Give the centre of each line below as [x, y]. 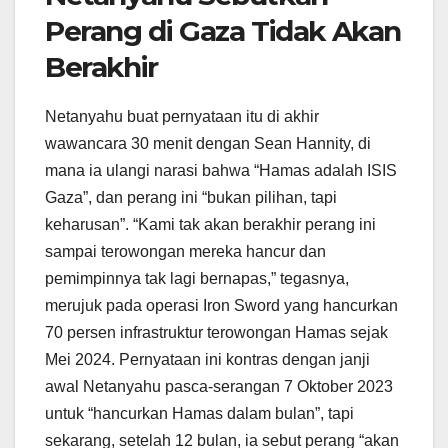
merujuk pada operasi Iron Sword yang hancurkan [221, 306]
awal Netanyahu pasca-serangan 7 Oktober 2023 [219, 387]
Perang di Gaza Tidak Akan [223, 31]
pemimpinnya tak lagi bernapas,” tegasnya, [197, 279]
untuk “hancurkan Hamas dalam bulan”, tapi [199, 414]
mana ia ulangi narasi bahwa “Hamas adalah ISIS [221, 171]
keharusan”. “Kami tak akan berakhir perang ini [210, 225]
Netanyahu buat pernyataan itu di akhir [182, 117]
